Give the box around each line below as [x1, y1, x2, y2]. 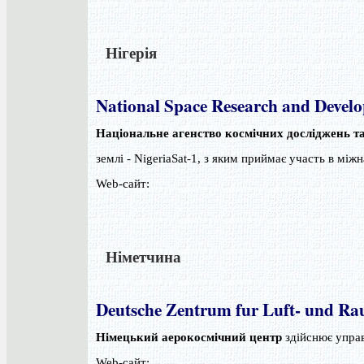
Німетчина [96, 245, 181, 267]
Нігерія [96, 41, 157, 63]
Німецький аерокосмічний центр [96, 331, 282, 344]
